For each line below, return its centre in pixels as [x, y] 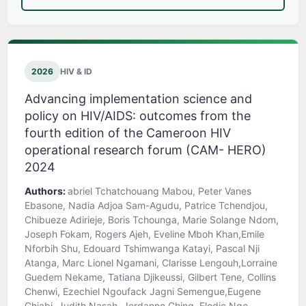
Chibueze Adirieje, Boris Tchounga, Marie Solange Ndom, [152, 220]
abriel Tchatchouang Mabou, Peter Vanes [159, 191]
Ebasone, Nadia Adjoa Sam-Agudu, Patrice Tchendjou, [146, 206]
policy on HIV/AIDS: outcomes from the [138, 116]
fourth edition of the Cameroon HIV [128, 133]
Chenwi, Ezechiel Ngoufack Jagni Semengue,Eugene [143, 292]
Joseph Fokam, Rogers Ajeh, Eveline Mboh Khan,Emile [144, 234]
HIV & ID [76, 72]
